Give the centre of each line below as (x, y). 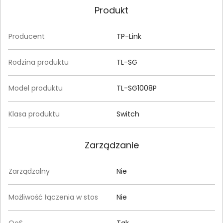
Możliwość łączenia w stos (53, 197)
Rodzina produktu (39, 62)
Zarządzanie (111, 145)
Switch (128, 114)
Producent (27, 36)
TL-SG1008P (137, 88)
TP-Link (129, 36)
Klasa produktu (34, 114)
